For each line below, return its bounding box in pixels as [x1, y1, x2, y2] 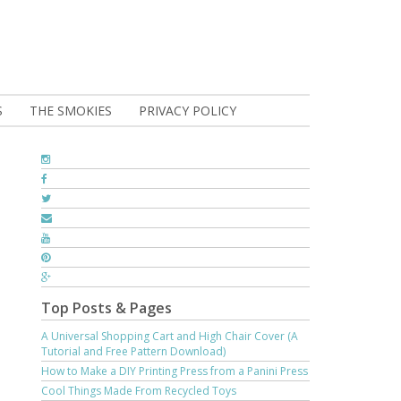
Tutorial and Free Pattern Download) [41, 344, 226, 359]
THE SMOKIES [30, 102, 112, 119]
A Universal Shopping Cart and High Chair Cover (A [41, 328, 298, 344]
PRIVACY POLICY [139, 102, 236, 119]
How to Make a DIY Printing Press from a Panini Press [41, 363, 308, 379]
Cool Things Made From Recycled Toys [41, 383, 236, 398]
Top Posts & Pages [41, 298, 172, 318]
